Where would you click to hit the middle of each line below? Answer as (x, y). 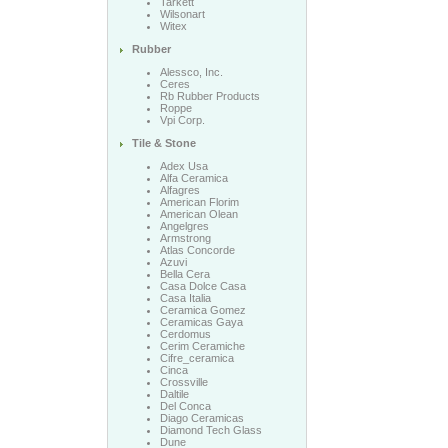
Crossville (183, 382)
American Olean (198, 214)
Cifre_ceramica (196, 358)
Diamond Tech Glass (210, 430)
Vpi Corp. (182, 120)
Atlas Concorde (197, 250)
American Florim (199, 202)
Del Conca (185, 406)
